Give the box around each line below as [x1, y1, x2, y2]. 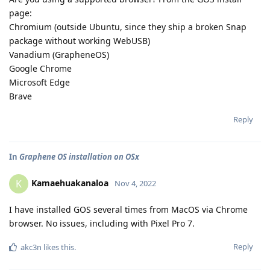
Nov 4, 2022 [115, 177, 156, 189]
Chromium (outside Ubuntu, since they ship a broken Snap [9, 21, 246, 33]
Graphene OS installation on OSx [19, 151, 139, 162]
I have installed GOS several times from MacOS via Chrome [9, 204, 248, 215]
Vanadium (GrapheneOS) [9, 49, 109, 60]
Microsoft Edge [9, 77, 70, 88]
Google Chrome [9, 63, 72, 74]
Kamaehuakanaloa [31, 177, 108, 189]
